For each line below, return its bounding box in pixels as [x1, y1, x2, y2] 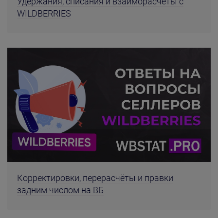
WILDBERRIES [17, 8, 71, 19]
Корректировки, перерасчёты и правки [17, 172, 173, 183]
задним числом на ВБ [17, 184, 104, 195]
